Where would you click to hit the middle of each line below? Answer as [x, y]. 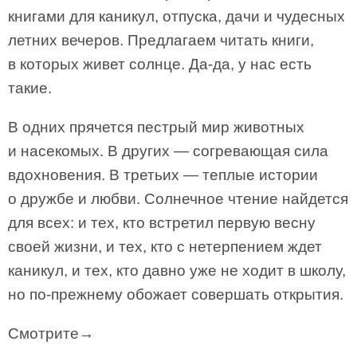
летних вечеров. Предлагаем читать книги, [161, 40]
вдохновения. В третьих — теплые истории [163, 175]
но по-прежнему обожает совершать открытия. [176, 294]
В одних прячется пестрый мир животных [156, 127]
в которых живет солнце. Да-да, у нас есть [160, 64]
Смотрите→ [51, 333]
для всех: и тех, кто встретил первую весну [162, 223]
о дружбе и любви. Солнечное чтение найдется [178, 199]
